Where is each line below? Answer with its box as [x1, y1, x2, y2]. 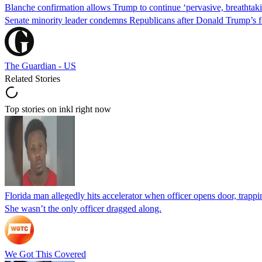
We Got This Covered [5, 249, 86, 259]
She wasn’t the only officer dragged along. [5, 203, 161, 213]
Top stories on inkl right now [5, 104, 111, 114]
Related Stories [5, 73, 60, 84]
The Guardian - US [5, 60, 76, 71]
